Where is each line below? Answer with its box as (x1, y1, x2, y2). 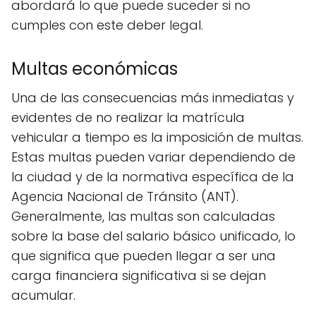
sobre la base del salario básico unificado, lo (11, 227, 296, 245)
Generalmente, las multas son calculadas (11, 207, 275, 225)
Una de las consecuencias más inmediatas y (11, 89, 294, 107)
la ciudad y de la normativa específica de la (11, 168, 294, 186)
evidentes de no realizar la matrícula (11, 109, 245, 126)
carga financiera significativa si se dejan (11, 267, 266, 284)
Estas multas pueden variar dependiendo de (11, 148, 296, 166)
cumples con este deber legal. (11, 16, 203, 34)
